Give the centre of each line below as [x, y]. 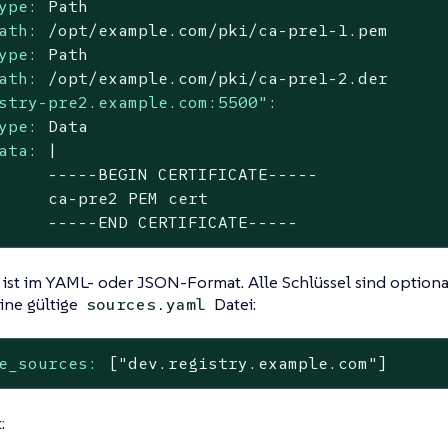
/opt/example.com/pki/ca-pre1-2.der [218, 78]
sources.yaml [145, 304]
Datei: [232, 303]
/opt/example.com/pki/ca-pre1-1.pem [218, 30]
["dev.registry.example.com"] [248, 363]
